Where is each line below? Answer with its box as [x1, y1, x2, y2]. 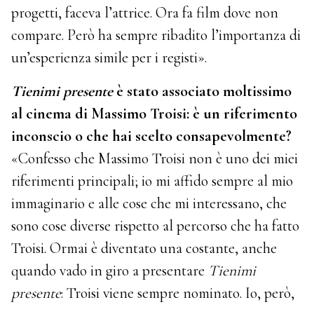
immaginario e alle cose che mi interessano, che [11, 194, 287, 213]
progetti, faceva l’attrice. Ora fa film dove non [11, 4, 279, 22]
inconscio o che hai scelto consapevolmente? [11, 127, 292, 146]
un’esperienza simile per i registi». [11, 48, 207, 67]
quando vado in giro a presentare [11, 261, 209, 280]
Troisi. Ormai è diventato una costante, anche [11, 239, 278, 258]
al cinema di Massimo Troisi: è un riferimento [11, 104, 298, 123]
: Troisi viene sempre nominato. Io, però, [61, 284, 295, 303]
